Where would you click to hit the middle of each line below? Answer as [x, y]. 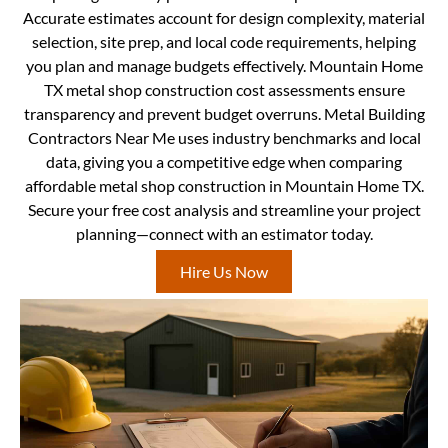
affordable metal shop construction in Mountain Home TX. [224, 186]
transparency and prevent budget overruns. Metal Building [224, 114]
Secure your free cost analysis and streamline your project [224, 210]
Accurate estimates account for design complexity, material [224, 18]
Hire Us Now [224, 272]
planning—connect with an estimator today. [224, 234]
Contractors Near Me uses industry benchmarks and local [224, 138]
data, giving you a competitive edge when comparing [224, 162]
